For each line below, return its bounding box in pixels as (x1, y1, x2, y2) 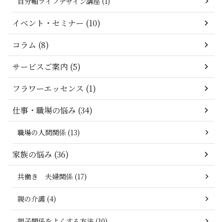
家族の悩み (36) (12, 149, 69, 161)
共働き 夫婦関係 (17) (17, 171, 87, 182)
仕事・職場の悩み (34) (12, 105, 93, 116)
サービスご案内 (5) (12, 61, 81, 73)
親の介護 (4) (17, 194, 56, 204)
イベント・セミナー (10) (12, 17, 101, 29)
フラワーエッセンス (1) (12, 83, 96, 95)
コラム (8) (12, 39, 49, 51)
